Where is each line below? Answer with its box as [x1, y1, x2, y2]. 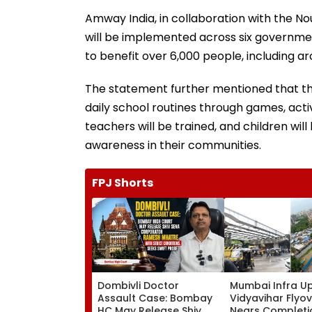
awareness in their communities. [85, 136, 261, 153]
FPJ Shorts [92, 174, 153, 191]
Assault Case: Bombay [97, 290, 212, 305]
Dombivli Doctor [97, 278, 179, 292]
